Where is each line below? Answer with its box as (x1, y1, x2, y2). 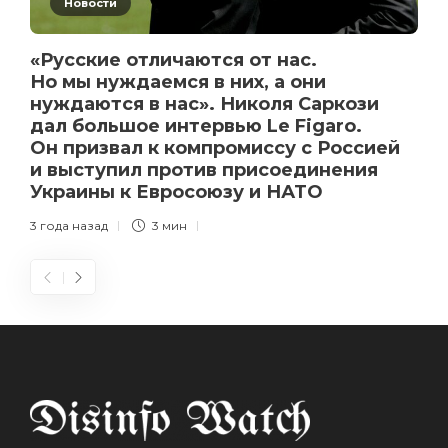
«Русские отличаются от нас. (30, 49, 317, 72)
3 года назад (30, 218, 108, 234)
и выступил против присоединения (30, 159, 378, 182)
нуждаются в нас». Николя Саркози (30, 93, 379, 116)
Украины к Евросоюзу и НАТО (30, 181, 328, 204)
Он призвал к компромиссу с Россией (30, 137, 400, 160)
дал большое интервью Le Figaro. (30, 115, 362, 138)
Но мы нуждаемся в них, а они (30, 71, 326, 94)
